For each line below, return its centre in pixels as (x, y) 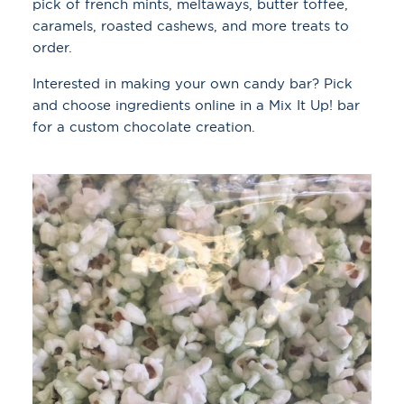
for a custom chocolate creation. (144, 126)
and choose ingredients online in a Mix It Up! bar (196, 105)
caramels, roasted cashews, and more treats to (191, 25)
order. (52, 47)
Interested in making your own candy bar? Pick (193, 83)
